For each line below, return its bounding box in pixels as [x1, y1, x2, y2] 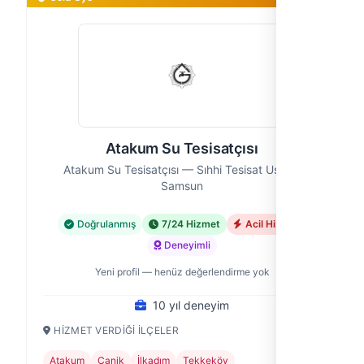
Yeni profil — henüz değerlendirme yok [94, 266, 270, 278]
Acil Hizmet [245, 218, 300, 230]
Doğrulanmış [77, 218, 136, 230]
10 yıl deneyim [153, 297, 229, 312]
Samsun [161, 179, 203, 193]
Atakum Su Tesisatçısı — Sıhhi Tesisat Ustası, [63, 162, 301, 176]
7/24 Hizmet [162, 218, 220, 230]
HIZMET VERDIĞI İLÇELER [54, 324, 179, 336]
